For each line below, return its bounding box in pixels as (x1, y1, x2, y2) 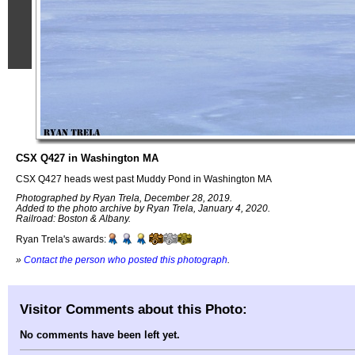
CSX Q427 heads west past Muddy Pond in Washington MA (16, 173, 272, 184)
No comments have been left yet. (20, 329, 180, 342)
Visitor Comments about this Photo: (20, 300, 247, 317)
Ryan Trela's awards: (16, 234, 106, 245)
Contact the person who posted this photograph (24, 254, 227, 265)
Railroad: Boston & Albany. (16, 213, 131, 224)
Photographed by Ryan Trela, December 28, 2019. (16, 193, 232, 204)
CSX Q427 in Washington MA (16, 152, 158, 164)
